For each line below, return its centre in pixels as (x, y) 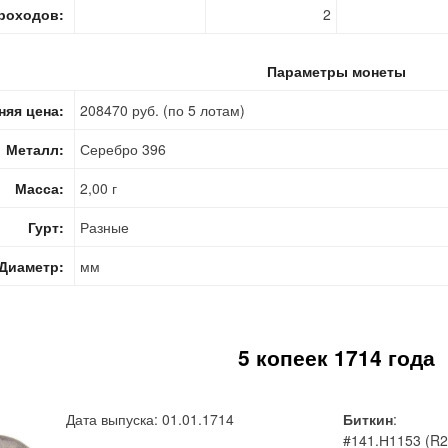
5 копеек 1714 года (336, 356)
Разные (104, 226)
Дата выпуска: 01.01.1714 (150, 418)
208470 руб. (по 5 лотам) (162, 109)
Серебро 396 (123, 148)
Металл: (35, 148)
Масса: (39, 187)
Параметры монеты (336, 70)
